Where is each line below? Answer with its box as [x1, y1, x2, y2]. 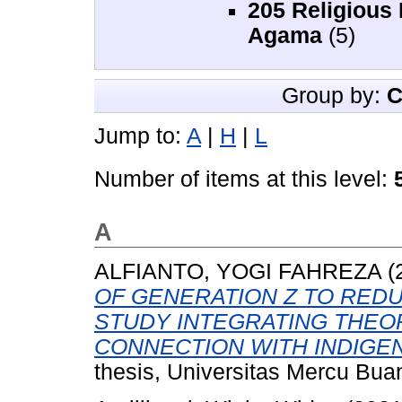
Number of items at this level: [94, 167, 394, 192]
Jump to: [94, 124, 187, 149]
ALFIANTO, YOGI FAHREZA [94, 258, 381, 284]
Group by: [282, 83, 387, 109]
